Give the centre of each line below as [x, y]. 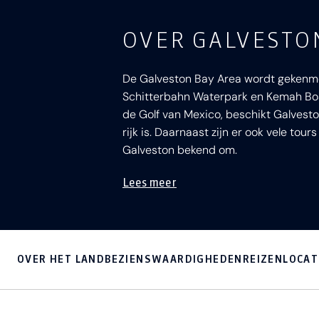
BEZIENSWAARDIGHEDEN [174, 259]
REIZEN [263, 259]
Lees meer [150, 182]
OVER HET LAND [61, 259]
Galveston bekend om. [180, 150]
